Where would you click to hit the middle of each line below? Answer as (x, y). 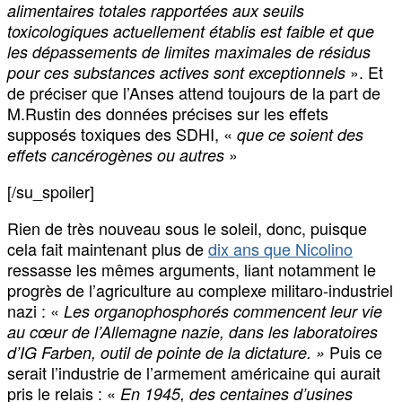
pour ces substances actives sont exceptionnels (176, 73)
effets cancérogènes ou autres (118, 155)
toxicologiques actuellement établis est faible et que (191, 31)
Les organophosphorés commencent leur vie (223, 311)
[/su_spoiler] (51, 192)
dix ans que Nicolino (280, 249)
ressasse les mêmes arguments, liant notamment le (192, 270)
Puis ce (354, 352)
